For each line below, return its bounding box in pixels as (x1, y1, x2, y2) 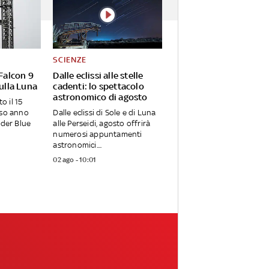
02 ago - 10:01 (53, 156, 97, 165)
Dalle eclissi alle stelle (53, 70, 144, 81)
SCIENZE (53, 55, 87, 65)
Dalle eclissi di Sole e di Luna (53, 108, 156, 118)
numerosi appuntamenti (53, 130, 142, 139)
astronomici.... (53, 141, 102, 150)
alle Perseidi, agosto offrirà (53, 119, 151, 128)
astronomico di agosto (53, 92, 148, 103)
